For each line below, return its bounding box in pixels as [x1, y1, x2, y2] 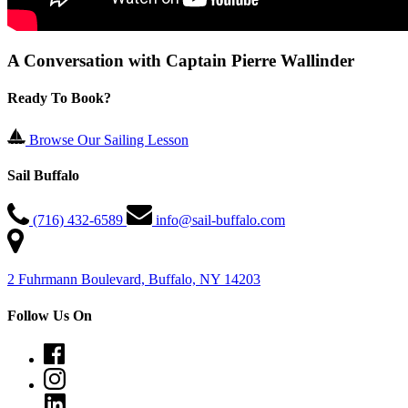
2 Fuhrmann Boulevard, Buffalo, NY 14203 [7, 271, 260, 288]
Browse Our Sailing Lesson [29, 131, 189, 148]
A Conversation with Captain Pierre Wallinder [7, 51, 354, 71]
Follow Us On [7, 307, 92, 323]
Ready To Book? [7, 90, 111, 107]
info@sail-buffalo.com [156, 212, 285, 229]
